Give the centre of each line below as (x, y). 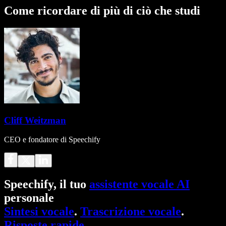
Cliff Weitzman (35, 120)
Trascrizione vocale (131, 212)
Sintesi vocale (39, 212)
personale (29, 198)
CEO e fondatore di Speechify (52, 140)
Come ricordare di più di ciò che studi (102, 10)
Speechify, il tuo (47, 184)
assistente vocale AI (139, 184)
